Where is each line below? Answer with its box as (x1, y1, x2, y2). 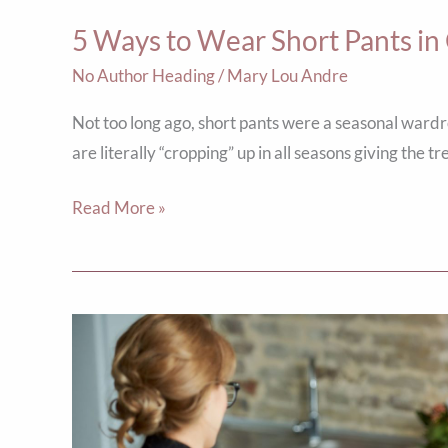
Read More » (72, 197, 166, 219)
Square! (71, 377, 130, 399)
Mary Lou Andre (227, 64, 348, 86)
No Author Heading (72, 64, 215, 86)
